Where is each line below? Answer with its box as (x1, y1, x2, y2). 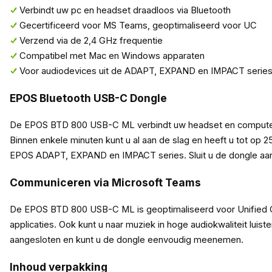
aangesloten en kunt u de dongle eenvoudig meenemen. (9, 234, 243, 245)
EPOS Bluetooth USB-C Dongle (9, 92, 167, 105)
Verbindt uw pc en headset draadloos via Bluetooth (19, 5, 231, 16)
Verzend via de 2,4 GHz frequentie (19, 35, 163, 47)
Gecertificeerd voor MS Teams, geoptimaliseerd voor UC (19, 20, 257, 32)
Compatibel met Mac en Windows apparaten (19, 50, 205, 62)
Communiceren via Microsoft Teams (9, 176, 201, 189)
